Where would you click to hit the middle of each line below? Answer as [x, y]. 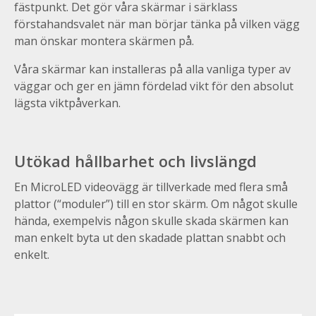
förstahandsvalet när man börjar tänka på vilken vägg [157, 24]
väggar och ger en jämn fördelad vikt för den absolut [154, 86]
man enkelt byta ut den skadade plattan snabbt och [150, 238]
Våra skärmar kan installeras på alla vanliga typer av [152, 69]
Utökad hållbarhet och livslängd [135, 161]
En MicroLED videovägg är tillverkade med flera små [151, 187]
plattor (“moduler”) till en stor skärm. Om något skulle [156, 204]
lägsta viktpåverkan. [67, 103]
